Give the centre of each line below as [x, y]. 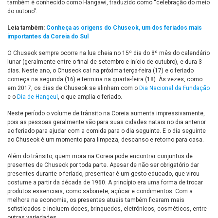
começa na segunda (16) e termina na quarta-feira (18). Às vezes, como [105, 80]
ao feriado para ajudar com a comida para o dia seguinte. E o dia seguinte [107, 131]
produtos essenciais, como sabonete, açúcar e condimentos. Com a [100, 191]
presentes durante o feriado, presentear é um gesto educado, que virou [103, 174]
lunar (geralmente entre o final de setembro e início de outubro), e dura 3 [105, 62]
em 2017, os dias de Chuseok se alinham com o [73, 88]
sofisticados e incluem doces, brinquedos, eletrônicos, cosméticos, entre [107, 209]
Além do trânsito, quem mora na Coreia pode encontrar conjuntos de [100, 156]
